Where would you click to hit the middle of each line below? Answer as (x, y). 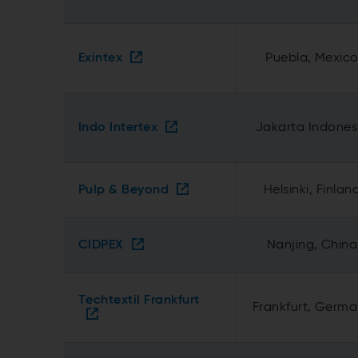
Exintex (101, 58)
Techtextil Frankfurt (139, 300)
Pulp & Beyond (124, 190)
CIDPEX (101, 245)
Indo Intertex (118, 127)
